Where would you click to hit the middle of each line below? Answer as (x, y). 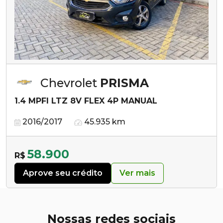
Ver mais (137, 173)
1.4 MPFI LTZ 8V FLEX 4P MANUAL (86, 101)
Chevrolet (70, 83)
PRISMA (124, 83)
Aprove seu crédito (63, 173)
